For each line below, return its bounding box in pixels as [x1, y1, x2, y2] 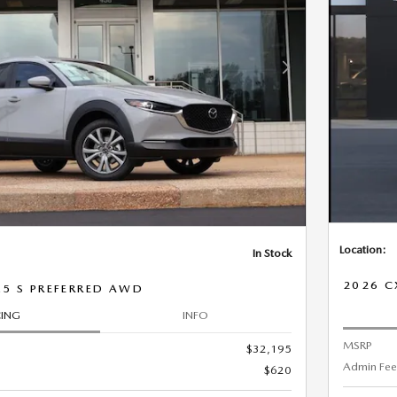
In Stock [253, 245, 292, 260]
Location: [339, 242, 386, 256]
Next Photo [284, 67, 341, 82]
